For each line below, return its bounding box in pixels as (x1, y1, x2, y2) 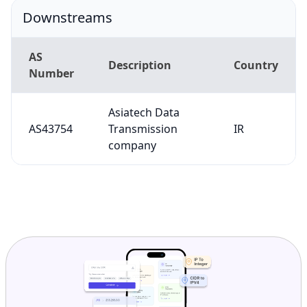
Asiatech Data (108, 104, 180, 120)
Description (108, 57, 171, 73)
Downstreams (23, 8, 112, 27)
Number (28, 65, 74, 81)
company (108, 137, 156, 153)
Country (233, 57, 278, 73)
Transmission (108, 121, 177, 136)
